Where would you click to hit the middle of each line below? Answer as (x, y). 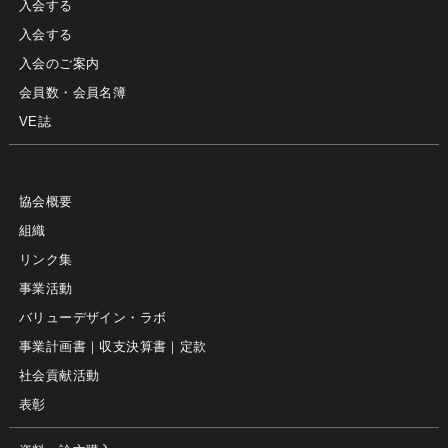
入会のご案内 (59, 64)
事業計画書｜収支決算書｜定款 (113, 346)
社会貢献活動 (59, 375)
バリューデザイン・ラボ (93, 317)
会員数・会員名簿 (73, 93)
